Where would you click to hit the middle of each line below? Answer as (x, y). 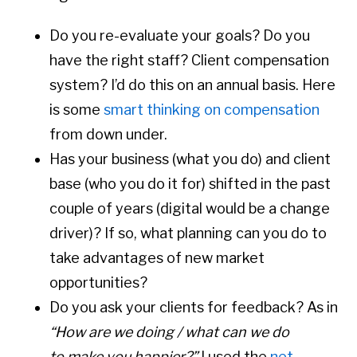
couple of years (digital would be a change (190, 209)
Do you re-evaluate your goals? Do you (180, 36)
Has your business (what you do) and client (190, 159)
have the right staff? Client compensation (190, 61)
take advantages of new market (157, 258)
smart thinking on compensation (212, 110)
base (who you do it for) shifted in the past (190, 184)
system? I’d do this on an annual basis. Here (193, 85)
